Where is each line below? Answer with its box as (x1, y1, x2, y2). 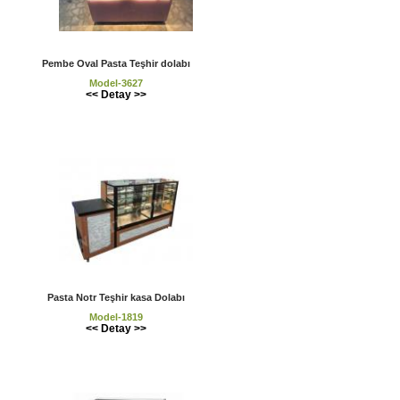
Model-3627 (89, 78, 143, 88)
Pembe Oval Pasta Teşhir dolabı (42, 57, 190, 69)
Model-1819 (89, 312, 143, 323)
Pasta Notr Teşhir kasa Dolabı (47, 292, 185, 304)
